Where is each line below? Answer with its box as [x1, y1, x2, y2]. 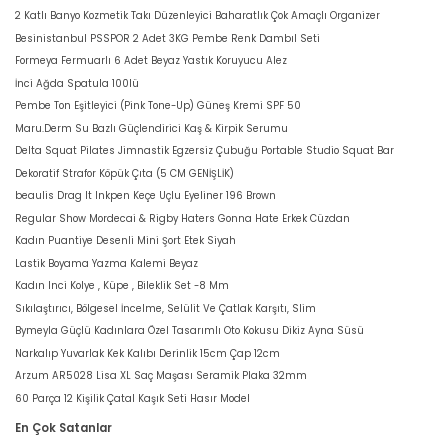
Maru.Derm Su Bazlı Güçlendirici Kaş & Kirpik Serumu [15, 121, 288, 135]
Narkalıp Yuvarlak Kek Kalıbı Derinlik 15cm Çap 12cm [15, 346, 280, 360]
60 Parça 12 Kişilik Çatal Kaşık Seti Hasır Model [15, 391, 250, 405]
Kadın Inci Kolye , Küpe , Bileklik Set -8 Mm [15, 279, 229, 293]
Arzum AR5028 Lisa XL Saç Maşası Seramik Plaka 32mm [15, 369, 307, 383]
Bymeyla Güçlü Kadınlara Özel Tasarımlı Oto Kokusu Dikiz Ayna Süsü [15, 324, 364, 338]
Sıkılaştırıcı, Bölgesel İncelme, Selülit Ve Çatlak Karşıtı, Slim [15, 301, 316, 315]
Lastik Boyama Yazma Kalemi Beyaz [15, 256, 198, 270]
